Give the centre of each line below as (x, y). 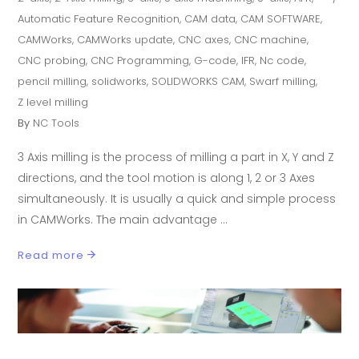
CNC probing (52, 60)
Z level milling (53, 102)
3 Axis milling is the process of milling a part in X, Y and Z (176, 157)
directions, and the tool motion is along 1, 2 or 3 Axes (167, 177)
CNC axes (204, 39)
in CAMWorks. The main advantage (119, 219)
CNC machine (271, 39)
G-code (216, 60)
